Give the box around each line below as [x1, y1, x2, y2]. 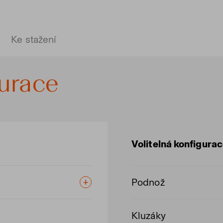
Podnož [131, 176, 165, 188]
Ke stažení [11, 33, 57, 45]
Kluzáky [131, 210, 166, 222]
